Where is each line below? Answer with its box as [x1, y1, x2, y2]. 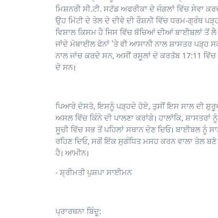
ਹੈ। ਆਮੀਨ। [55, 149, 89, 159]
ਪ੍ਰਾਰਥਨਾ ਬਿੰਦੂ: [55, 207, 103, 217]
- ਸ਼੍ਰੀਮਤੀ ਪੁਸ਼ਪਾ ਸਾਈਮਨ [55, 168, 132, 178]
